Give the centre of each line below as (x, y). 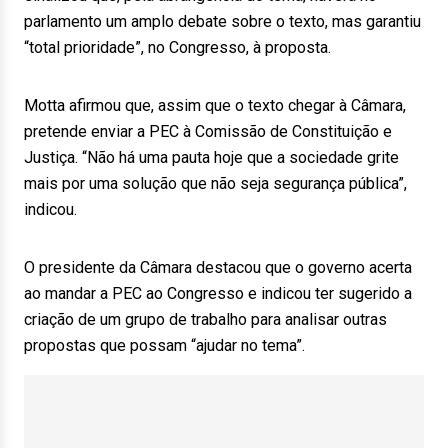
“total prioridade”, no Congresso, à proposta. (177, 47)
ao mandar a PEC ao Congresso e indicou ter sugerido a (218, 293)
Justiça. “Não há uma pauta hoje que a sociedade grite (211, 157)
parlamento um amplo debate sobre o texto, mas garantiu (222, 21)
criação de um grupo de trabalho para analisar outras (205, 319)
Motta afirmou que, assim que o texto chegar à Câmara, (215, 105)
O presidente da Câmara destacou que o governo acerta (218, 267)
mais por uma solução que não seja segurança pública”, (215, 183)
